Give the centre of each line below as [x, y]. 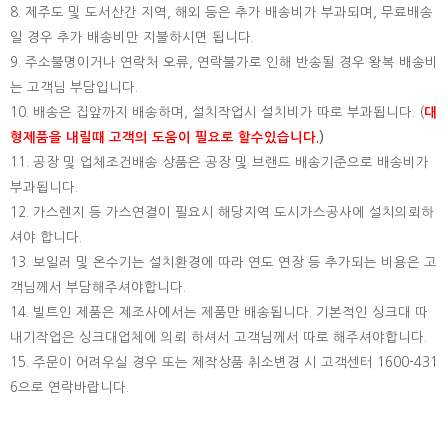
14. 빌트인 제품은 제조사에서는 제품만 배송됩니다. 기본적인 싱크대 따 [219, 312]
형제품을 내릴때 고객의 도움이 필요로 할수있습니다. [164, 137]
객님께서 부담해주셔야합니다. [98, 287]
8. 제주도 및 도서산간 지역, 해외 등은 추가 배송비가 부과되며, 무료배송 [221, 12]
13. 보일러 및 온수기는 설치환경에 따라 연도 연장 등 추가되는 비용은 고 [223, 262]
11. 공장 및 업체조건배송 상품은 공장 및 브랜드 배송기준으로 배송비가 [219, 162]
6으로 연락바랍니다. [69, 387]
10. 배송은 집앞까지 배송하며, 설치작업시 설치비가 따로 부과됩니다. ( [217, 112]
